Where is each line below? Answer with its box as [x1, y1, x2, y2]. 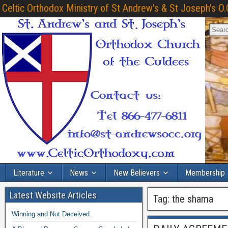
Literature [13, 168, 44, 178]
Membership [185, 168, 225, 178]
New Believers [113, 168, 160, 178]
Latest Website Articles [10, 190, 97, 201]
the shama [172, 193, 214, 205]
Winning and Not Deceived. [12, 210, 92, 218]
